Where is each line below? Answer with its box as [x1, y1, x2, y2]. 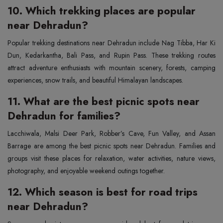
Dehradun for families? [7, 108, 120, 123]
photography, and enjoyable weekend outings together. [7, 165, 165, 176]
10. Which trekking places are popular [7, 3, 196, 18]
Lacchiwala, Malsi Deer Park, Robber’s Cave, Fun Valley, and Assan [7, 128, 216, 138]
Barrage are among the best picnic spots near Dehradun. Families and [7, 140, 216, 151]
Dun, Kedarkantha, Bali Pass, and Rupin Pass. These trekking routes [7, 50, 216, 60]
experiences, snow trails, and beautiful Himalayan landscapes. [7, 75, 183, 85]
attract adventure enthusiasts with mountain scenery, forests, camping [7, 62, 216, 73]
